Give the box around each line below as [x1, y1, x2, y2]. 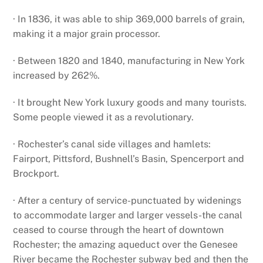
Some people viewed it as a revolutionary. [13, 112, 194, 123]
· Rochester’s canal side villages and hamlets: [13, 138, 211, 150]
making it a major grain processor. [13, 28, 161, 40]
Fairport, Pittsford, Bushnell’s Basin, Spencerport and [13, 153, 245, 164]
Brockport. [13, 167, 60, 179]
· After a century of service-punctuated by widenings [13, 194, 242, 206]
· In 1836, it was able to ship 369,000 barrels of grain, [13, 14, 245, 25]
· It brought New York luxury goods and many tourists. [13, 97, 247, 109]
